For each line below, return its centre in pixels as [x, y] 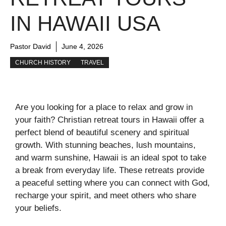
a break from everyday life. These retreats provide [110, 170]
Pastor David [31, 46]
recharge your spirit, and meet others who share [106, 195]
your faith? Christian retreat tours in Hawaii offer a [109, 120]
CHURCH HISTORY [43, 63]
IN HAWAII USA [85, 23]
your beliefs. [38, 208]
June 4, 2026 [82, 46]
